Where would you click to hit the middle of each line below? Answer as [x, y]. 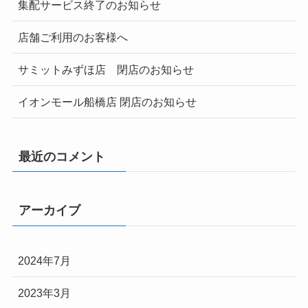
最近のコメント [62, 156]
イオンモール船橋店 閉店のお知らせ [107, 102]
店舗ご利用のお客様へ [73, 37]
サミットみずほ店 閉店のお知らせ [106, 70]
